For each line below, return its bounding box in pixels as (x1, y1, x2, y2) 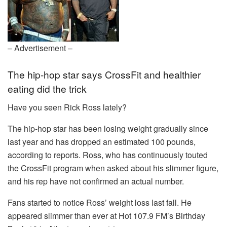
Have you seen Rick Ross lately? (8, 101, 127, 113)
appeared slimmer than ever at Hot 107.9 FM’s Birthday (8, 209, 205, 221)
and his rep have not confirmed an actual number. (8, 175, 184, 187)
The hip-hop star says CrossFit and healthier (8, 67, 201, 82)
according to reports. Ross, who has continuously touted (8, 148, 208, 161)
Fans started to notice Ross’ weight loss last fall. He (8, 196, 192, 208)
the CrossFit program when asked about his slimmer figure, (8, 162, 218, 174)
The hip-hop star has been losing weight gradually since (8, 122, 208, 134)
